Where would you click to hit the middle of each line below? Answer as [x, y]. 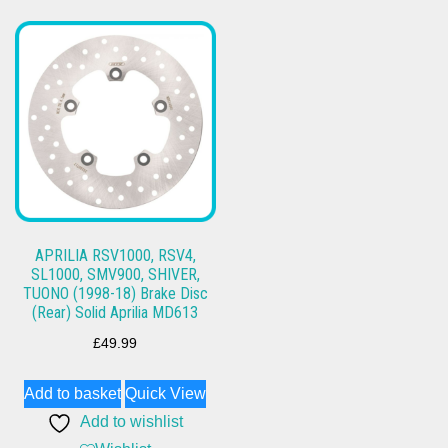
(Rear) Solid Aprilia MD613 [115, 312]
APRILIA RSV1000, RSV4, [115, 255]
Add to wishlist [132, 422]
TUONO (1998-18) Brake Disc [115, 293]
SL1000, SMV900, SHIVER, [115, 274]
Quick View [166, 394]
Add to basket [73, 394]
